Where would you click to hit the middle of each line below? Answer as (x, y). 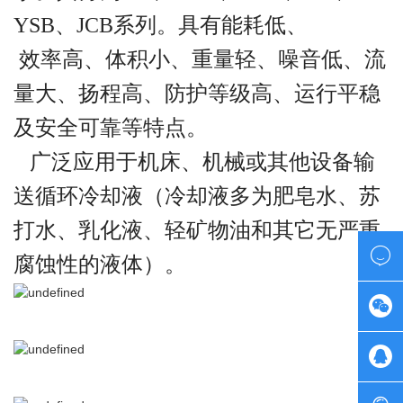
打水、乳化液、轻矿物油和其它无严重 (197, 230)
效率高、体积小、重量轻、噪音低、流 (200, 59)
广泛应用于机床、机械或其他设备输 (194, 161)
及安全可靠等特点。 (111, 127)
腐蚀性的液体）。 (100, 264)
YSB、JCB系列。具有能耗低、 (161, 25)
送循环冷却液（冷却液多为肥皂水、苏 (197, 196)
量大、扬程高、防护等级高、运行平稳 (197, 93)
